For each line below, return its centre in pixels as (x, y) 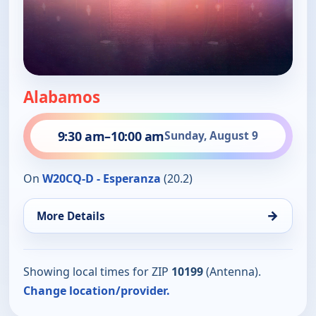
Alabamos (62, 97)
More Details (71, 215)
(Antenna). (232, 271)
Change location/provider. (97, 290)
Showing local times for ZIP (97, 271)
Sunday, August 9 (212, 136)
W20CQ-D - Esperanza (102, 178)
